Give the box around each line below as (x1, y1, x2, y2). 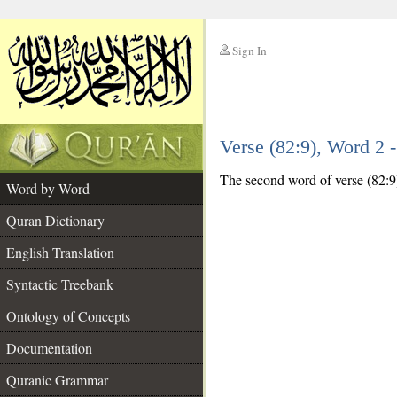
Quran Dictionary (6, 211, 105, 230)
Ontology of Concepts (6, 307, 130, 325)
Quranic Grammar (6, 370, 108, 389)
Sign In (232, 43, 267, 58)
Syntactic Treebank (6, 275, 113, 293)
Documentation (6, 339, 92, 357)
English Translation (6, 243, 114, 261)
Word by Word (6, 179, 90, 198)
